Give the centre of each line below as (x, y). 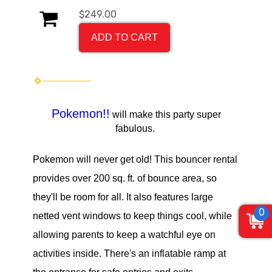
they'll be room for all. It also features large (123, 197)
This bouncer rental (195, 160)
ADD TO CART (124, 38)
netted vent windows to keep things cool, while (132, 216)
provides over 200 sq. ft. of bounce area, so (125, 178)
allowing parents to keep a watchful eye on (124, 235)
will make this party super (165, 115)
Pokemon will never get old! (92, 160)
